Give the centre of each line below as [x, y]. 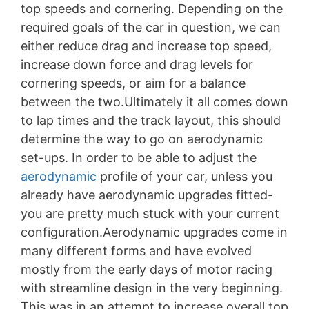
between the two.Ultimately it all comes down [154, 102]
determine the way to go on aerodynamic [142, 139]
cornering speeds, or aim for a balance [133, 83]
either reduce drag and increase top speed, [146, 46]
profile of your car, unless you [185, 176]
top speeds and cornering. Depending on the [152, 9]
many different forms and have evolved [136, 251]
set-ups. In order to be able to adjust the [139, 158]
